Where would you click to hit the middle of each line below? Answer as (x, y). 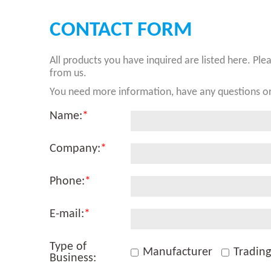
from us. (68, 74)
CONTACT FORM (121, 31)
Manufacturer (178, 253)
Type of (68, 247)
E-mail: (67, 214)
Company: (75, 149)
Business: (73, 259)
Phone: (67, 182)
